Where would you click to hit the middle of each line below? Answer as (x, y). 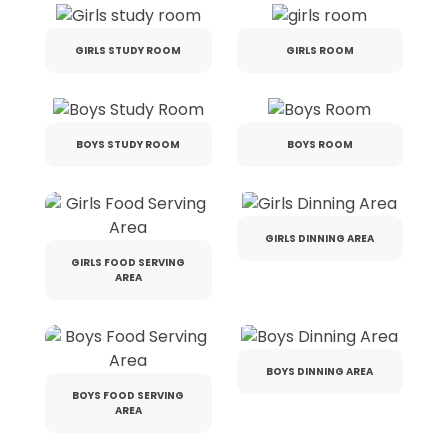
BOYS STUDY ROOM (128, 144)
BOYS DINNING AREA (320, 371)
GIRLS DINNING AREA (320, 238)
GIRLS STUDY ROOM (128, 50)
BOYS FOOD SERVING (128, 395)
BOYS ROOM (319, 144)
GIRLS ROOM (319, 50)
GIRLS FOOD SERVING (128, 262)
